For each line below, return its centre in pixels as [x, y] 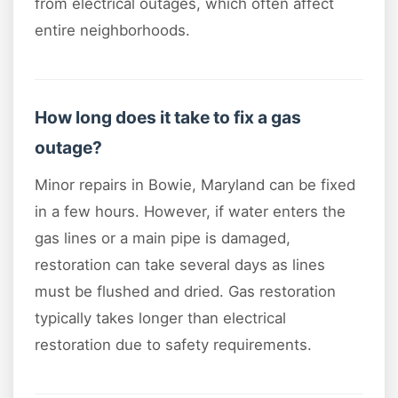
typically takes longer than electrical [160, 318]
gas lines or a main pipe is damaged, [163, 238]
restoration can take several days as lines [180, 264]
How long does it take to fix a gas [168, 117]
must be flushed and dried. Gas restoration [185, 291]
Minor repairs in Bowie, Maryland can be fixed [195, 184]
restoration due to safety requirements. [173, 344]
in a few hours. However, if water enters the [190, 211]
